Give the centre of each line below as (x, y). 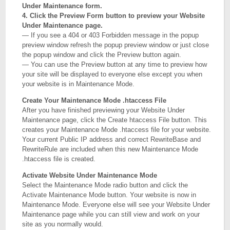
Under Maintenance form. (62, 6)
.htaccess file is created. (59, 159)
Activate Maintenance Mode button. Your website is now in (109, 195)
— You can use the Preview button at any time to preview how (115, 64)
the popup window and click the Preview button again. (102, 55)
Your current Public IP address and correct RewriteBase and (112, 139)
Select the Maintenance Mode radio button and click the (105, 185)
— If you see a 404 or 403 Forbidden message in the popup (111, 35)
